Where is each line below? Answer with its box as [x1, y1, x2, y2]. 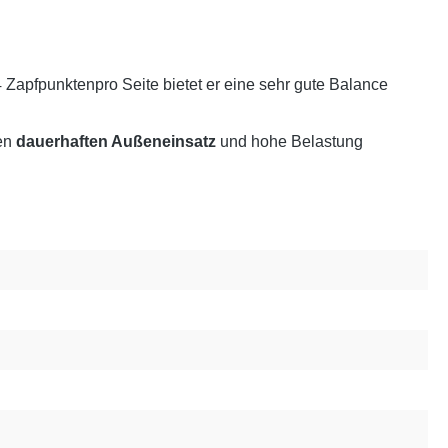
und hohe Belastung [216, 133, 363, 151]
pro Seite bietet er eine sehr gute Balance [95, 76, 388, 94]
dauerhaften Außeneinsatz [16, 133, 216, 151]
